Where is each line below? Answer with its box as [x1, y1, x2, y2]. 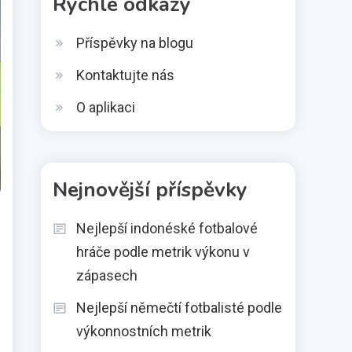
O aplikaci [76, 99, 135, 115]
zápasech [76, 267, 137, 284]
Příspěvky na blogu [76, 35, 193, 51]
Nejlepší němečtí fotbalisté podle [76, 299, 282, 316]
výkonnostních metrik [76, 323, 211, 339]
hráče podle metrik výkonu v [76, 244, 250, 260]
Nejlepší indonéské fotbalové [76, 220, 258, 236]
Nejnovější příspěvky [53, 176, 247, 203]
